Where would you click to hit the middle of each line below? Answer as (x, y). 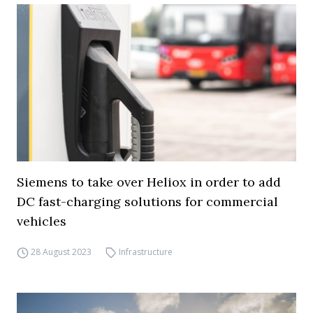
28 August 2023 (61, 252)
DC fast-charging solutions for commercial (147, 202)
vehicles (42, 221)
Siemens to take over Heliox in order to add (149, 182)
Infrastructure (146, 252)
